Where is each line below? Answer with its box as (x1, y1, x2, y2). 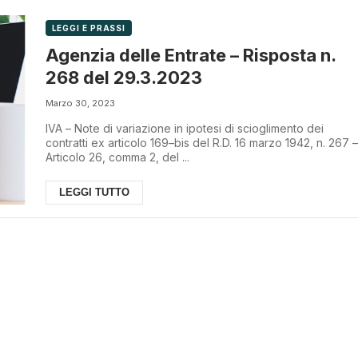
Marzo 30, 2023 (45, 97, 115, 109)
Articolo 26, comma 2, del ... (45, 149, 189, 164)
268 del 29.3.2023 (45, 66, 202, 88)
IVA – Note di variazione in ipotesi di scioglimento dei (45, 121, 324, 135)
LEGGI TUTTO (58, 185, 129, 198)
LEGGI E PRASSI (51, 23, 126, 33)
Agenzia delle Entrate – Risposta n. (45, 44, 336, 66)
